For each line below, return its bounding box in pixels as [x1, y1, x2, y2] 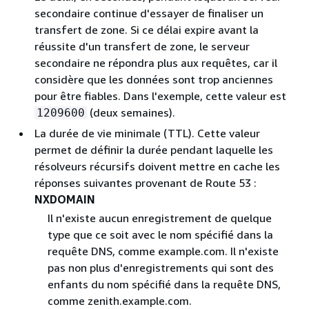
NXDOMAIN [34, 192, 95, 206]
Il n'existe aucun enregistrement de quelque [47, 211, 272, 226]
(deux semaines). [87, 106, 175, 119]
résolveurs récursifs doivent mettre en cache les [34, 159, 280, 173]
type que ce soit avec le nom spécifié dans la [47, 228, 273, 242]
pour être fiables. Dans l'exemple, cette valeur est [34, 89, 286, 103]
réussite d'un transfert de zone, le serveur [34, 39, 250, 53]
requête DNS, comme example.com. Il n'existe [47, 244, 279, 259]
